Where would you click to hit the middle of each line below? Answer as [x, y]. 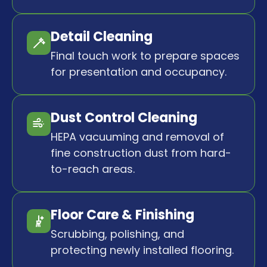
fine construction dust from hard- [141, 153]
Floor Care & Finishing [122, 215]
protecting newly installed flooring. [142, 250]
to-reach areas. [93, 169]
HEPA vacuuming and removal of [137, 137]
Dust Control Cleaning [124, 118]
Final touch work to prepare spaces [145, 56]
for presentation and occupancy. [139, 72]
